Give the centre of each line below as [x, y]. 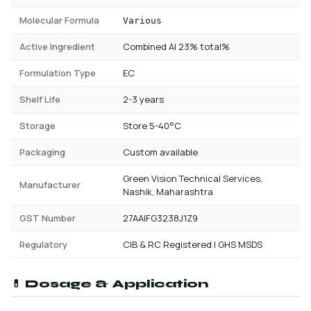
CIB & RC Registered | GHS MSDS [193, 244]
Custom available [160, 152]
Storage [37, 126]
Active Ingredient [57, 47]
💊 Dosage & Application [110, 284]
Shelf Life [40, 99]
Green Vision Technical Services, [193, 178]
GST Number [48, 218]
